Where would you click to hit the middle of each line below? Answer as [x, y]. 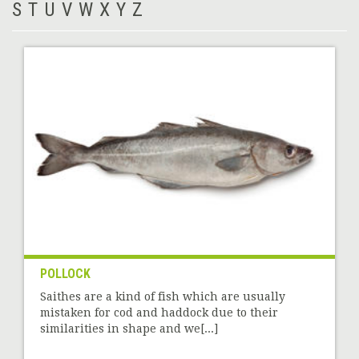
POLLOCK [65, 273]
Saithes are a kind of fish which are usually [163, 296]
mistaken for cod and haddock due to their [159, 312]
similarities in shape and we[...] [129, 328]
